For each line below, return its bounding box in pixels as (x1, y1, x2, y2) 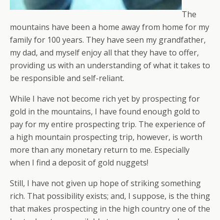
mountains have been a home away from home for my (10, 22, 209, 32)
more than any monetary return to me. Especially (10, 144, 190, 155)
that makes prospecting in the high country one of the (10, 203, 210, 214)
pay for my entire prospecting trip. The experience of (10, 119, 205, 130)
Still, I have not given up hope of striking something (10, 178, 201, 189)
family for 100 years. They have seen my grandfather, (10, 34, 206, 45)
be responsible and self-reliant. (10, 73, 124, 83)
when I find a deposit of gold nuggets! (10, 157, 148, 168)
